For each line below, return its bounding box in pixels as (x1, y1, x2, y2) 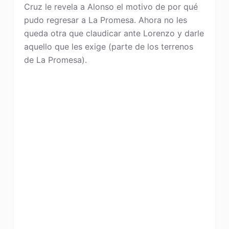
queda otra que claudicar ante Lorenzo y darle (24, 28, 204, 38)
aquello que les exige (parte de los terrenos (24, 41, 193, 52)
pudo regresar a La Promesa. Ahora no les (24, 15, 187, 25)
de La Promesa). (24, 55, 87, 65)
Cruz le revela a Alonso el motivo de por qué (24, 2, 198, 12)
